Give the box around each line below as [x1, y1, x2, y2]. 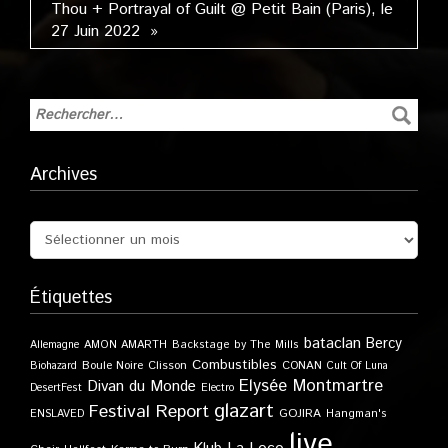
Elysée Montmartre [239, 374, 383, 399]
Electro [201, 380, 234, 397]
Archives [30, 162, 97, 189]
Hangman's [326, 406, 387, 423]
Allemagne [30, 337, 79, 354]
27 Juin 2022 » [51, 20, 158, 44]
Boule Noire [82, 357, 143, 375]
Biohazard [30, 358, 77, 375]
